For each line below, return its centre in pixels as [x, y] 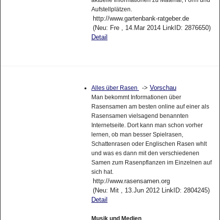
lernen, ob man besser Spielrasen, [137, 134]
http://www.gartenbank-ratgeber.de [141, 18]
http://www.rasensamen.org [131, 181]
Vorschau [163, 87]
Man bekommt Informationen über [136, 97]
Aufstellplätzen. [111, 9]
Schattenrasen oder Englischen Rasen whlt [149, 144]
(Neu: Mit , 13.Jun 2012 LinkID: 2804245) [151, 190]
